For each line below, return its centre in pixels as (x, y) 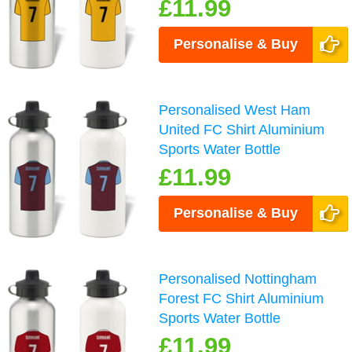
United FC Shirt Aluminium (242, 129)
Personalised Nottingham (238, 279)
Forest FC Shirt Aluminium (242, 299)
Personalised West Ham (235, 110)
